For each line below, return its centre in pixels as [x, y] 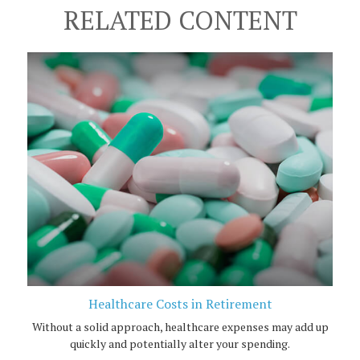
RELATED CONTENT [180, 20]
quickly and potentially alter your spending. [180, 344]
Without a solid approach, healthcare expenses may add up [180, 327]
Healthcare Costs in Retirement [180, 304]
